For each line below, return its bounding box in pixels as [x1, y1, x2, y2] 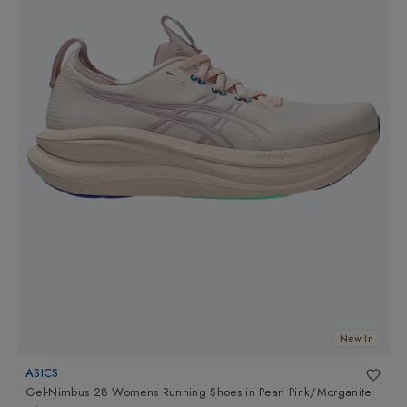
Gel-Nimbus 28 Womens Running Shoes [25, 383, 242, 402]
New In [340, 331, 373, 345]
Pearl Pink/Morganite [259, 383, 372, 402]
